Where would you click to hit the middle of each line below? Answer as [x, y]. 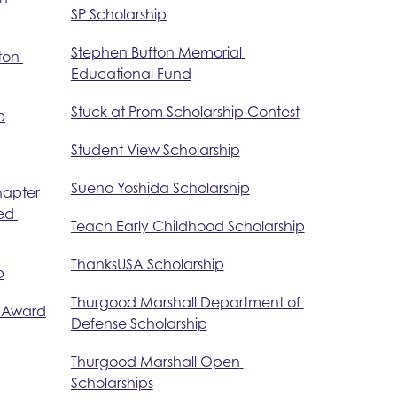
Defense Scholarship [139, 323]
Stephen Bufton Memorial [156, 52]
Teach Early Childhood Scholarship [187, 226]
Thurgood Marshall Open [155, 361]
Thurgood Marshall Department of [185, 302]
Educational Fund [131, 73]
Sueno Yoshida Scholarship [160, 187]
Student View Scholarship [155, 149]
